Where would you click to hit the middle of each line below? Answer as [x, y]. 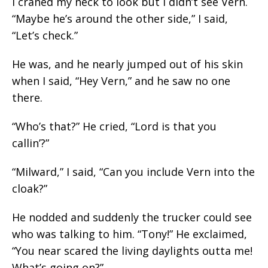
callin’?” [31, 143]
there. [27, 98]
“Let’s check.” [45, 35]
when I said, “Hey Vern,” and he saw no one [121, 81]
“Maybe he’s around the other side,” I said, [120, 19]
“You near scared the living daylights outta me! [132, 251]
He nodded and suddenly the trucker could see [132, 217]
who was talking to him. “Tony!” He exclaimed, [130, 234]
